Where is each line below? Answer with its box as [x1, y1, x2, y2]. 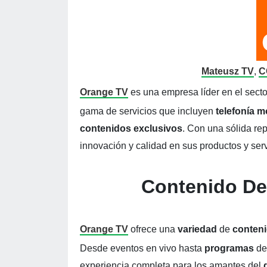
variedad [178, 224, 219, 234]
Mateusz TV [201, 66, 254, 76]
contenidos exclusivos [80, 123, 182, 133]
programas [204, 243, 256, 253]
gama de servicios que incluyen [80, 106, 216, 116]
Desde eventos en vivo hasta [80, 243, 204, 253]
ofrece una [128, 224, 178, 234]
